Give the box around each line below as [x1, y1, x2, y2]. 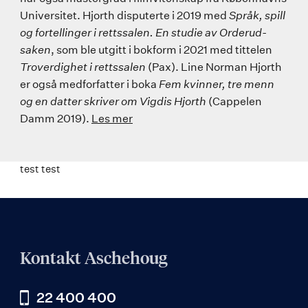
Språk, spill [229, 8, 285, 23]
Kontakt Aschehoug [20, 250, 168, 267]
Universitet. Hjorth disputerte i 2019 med [20, 8, 229, 23]
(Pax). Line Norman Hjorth [146, 60, 282, 74]
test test [20, 162, 60, 176]
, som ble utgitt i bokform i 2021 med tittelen [51, 43, 272, 57]
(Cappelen [208, 94, 262, 109]
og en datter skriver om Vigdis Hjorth [20, 94, 208, 109]
